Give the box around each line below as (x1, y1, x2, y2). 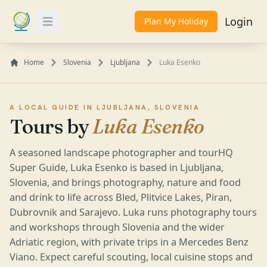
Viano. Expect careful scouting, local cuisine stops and (10, 250, 253, 263)
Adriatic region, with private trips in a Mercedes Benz (10, 235, 249, 249)
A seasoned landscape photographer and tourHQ (10, 145, 233, 159)
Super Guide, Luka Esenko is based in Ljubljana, (10, 160, 223, 174)
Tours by (10, 114, 93, 139)
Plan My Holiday (144, 15, 208, 27)
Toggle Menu (40, 21, 99, 35)
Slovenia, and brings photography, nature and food (10, 175, 241, 189)
